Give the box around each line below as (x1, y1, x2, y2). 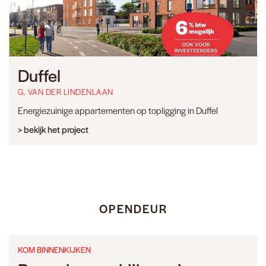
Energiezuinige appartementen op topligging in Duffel (18, 104, 218, 117)
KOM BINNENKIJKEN (18, 244, 91, 256)
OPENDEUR (99, 201, 167, 217)
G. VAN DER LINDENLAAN (18, 86, 113, 98)
